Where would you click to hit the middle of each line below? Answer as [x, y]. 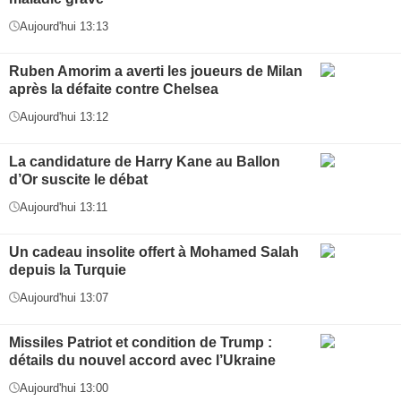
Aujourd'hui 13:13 [64, 26]
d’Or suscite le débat [78, 179]
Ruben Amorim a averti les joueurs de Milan [156, 71]
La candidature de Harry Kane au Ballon [145, 161]
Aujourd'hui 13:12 [64, 116]
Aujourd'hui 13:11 [64, 207]
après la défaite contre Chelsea [114, 89]
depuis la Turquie [68, 269]
